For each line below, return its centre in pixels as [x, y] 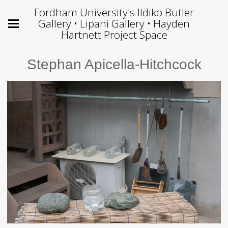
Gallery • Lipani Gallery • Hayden [114, 23]
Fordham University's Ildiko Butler [114, 12]
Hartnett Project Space [114, 35]
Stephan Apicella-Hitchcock [114, 64]
